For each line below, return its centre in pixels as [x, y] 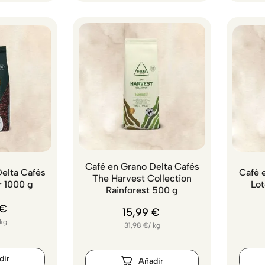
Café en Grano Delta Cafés [142, 167]
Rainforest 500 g [142, 190]
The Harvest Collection [142, 179]
